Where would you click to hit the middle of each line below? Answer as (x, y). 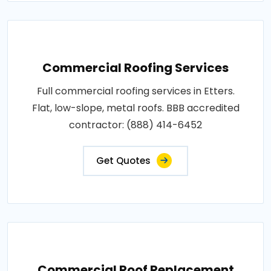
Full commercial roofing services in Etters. (135, 91)
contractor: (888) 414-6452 (135, 125)
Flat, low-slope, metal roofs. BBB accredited (135, 108)
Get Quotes (123, 160)
